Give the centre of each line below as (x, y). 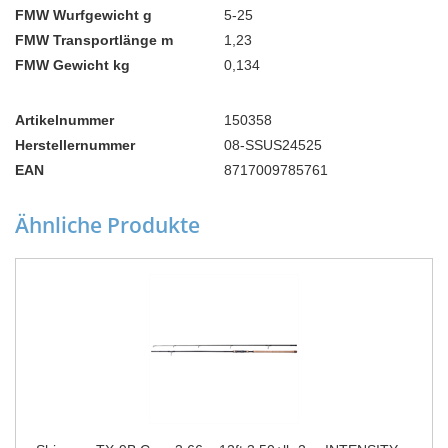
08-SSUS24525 (273, 145)
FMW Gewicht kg (72, 65)
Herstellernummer (75, 145)
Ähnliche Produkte (107, 225)
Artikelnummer (64, 120)
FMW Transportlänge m (94, 40)
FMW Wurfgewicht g (83, 15)
